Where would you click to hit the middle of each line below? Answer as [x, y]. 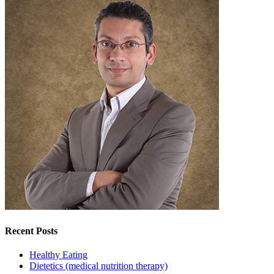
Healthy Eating [58, 254]
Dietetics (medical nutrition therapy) [98, 265]
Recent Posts [31, 231]
